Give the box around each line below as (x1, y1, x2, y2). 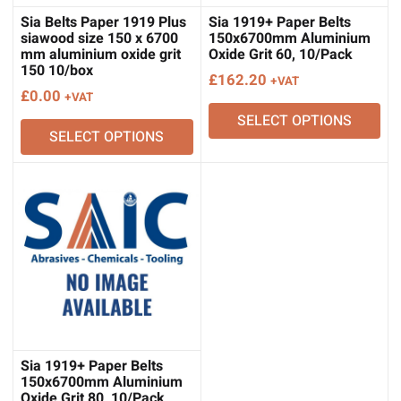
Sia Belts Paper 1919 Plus (21, 12, 186, 34)
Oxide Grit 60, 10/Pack (208, 44, 353, 66)
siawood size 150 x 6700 (21, 28, 178, 50)
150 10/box (21, 60, 93, 82)
